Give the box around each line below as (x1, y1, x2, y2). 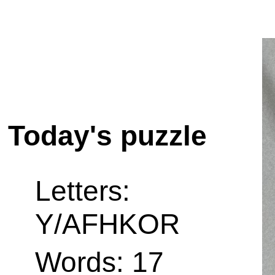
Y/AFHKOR (35, 207, 180, 240)
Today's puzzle (8, 119, 207, 152)
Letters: (35, 174, 130, 207)
